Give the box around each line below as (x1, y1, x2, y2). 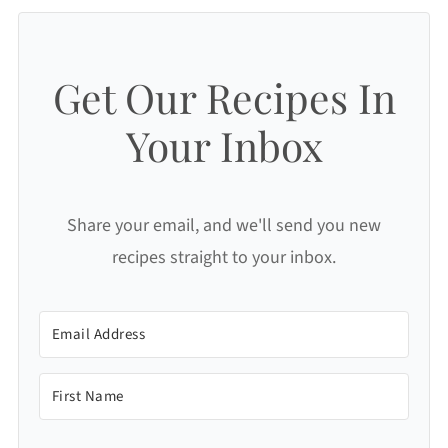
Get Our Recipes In (52, 70, 396, 125)
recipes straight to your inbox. (112, 244, 336, 270)
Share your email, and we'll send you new (67, 212, 381, 238)
